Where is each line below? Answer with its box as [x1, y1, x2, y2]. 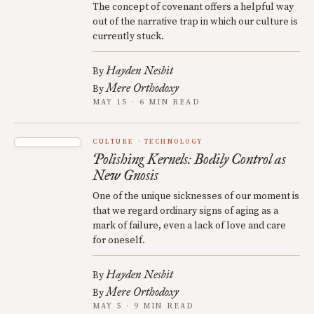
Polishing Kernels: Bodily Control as [93, 150, 286, 168]
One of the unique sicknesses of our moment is [93, 189, 299, 203]
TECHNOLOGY [143, 137, 203, 146]
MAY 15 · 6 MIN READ [93, 97, 200, 107]
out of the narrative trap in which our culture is [93, 15, 298, 28]
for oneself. [93, 233, 145, 247]
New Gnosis [93, 166, 158, 184]
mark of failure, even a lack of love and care [93, 219, 286, 232]
